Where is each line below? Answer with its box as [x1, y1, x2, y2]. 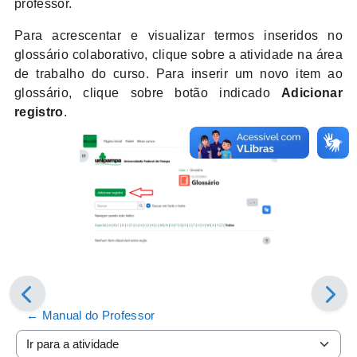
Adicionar [281, 85, 343, 100]
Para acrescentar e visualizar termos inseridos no [14, 28, 343, 42]
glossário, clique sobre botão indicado [14, 85, 282, 100]
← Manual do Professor [26, 308, 155, 322]
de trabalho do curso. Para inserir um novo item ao [14, 66, 343, 80]
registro [14, 104, 64, 119]
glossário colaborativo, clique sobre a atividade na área [14, 47, 343, 61]
